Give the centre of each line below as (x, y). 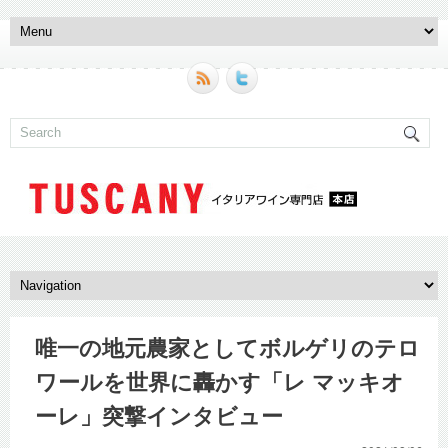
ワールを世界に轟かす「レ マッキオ (219, 382)
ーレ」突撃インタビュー (159, 416)
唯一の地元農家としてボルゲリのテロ (227, 348)
